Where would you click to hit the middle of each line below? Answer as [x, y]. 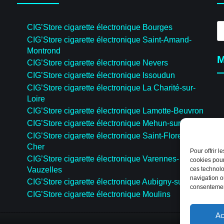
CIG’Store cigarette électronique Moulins [99, 194]
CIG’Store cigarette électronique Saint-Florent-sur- [116, 135]
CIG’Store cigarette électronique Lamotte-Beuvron [115, 110]
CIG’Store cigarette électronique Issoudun [101, 75]
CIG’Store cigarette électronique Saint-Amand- [109, 39]
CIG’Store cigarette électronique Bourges [100, 27]
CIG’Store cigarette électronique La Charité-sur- [111, 87]
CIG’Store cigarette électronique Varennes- [103, 158]
